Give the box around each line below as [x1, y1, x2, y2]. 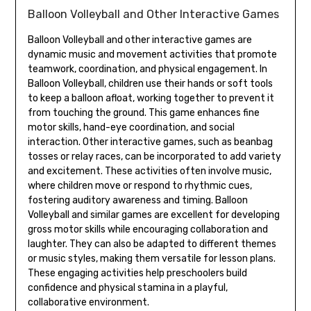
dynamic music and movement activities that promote [27, 48, 277, 60]
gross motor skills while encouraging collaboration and [27, 223, 268, 235]
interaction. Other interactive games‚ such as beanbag [27, 135, 273, 148]
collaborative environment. [27, 296, 149, 308]
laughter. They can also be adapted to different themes [27, 237, 276, 250]
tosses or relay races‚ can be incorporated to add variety [27, 150, 281, 162]
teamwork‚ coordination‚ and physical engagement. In [27, 62, 267, 75]
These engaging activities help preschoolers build [27, 267, 247, 279]
